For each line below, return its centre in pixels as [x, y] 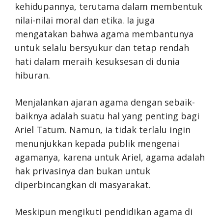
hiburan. [32, 75]
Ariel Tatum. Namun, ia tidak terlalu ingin [103, 130]
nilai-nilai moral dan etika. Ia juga [85, 20]
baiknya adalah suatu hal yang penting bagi [107, 116]
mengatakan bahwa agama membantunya [104, 34]
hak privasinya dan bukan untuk [82, 171]
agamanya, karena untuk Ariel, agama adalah [110, 157]
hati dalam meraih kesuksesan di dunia [97, 61]
